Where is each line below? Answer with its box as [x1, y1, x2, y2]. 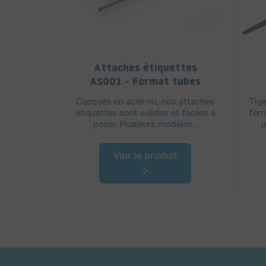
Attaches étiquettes [93, 63, 197, 75]
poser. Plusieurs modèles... [93, 119, 198, 129]
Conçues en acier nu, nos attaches [76, 96, 214, 107]
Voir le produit [113, 150, 178, 162]
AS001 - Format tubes [90, 77, 201, 88]
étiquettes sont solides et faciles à [75, 107, 216, 118]
